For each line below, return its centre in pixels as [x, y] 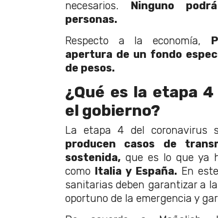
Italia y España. [134, 171]
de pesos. [90, 68]
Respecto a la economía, [138, 41]
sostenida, [93, 157]
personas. [92, 19]
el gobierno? [113, 110]
